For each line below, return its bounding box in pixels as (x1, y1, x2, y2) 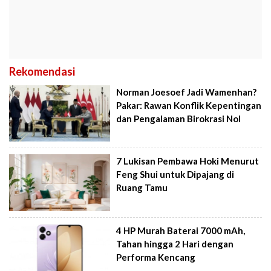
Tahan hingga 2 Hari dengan (116, 238, 234, 249)
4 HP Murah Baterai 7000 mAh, (116, 225, 246, 236)
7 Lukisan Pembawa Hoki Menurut (116, 155, 260, 167)
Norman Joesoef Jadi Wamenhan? (116, 86, 257, 97)
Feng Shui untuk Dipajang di (116, 169, 235, 180)
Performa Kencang (116, 252, 196, 263)
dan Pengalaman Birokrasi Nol (116, 113, 241, 124)
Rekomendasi (9, 64, 75, 78)
